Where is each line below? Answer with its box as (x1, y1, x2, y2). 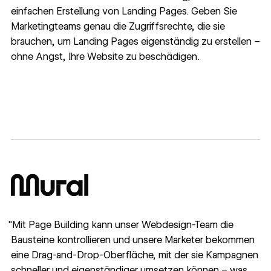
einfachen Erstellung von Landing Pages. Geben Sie (10, 5, 237, 17)
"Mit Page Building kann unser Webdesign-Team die (8, 218, 234, 230)
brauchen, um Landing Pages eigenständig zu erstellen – (10, 35, 260, 47)
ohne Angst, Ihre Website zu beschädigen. (10, 50, 200, 62)
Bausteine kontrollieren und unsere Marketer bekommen (10, 233, 255, 246)
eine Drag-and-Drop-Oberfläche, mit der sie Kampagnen (10, 249, 258, 261)
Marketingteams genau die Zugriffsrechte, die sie (10, 20, 225, 32)
